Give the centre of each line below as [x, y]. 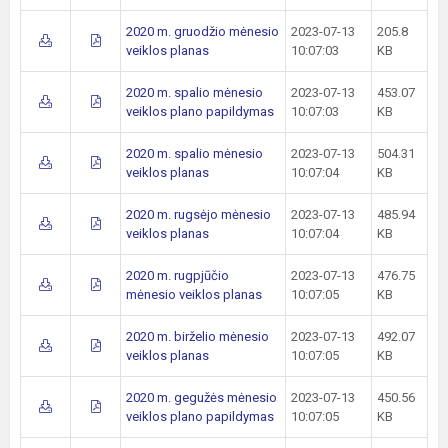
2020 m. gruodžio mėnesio [202, 31]
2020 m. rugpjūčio [177, 275]
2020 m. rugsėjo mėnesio [198, 214]
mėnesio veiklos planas [194, 294]
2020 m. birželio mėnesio [197, 336]
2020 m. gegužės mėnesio [201, 397]
